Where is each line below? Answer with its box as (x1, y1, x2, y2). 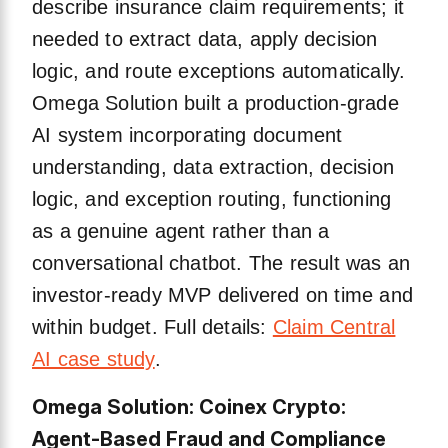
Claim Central (272, 316, 396, 339)
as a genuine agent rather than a (32, 220, 330, 243)
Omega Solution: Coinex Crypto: (32, 395, 346, 420)
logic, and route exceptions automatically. (32, 60, 406, 83)
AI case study (32, 348, 155, 371)
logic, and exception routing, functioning (32, 188, 392, 211)
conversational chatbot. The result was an (32, 252, 411, 275)
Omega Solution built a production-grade (32, 92, 399, 115)
